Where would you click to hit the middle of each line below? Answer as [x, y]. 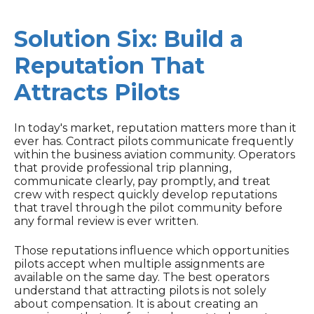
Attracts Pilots [97, 92]
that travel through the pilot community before [148, 208]
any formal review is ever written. [106, 221]
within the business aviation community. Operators [155, 155]
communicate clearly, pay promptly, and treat [142, 182]
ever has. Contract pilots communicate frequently [154, 142]
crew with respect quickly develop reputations [145, 195]
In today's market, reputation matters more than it [155, 128]
